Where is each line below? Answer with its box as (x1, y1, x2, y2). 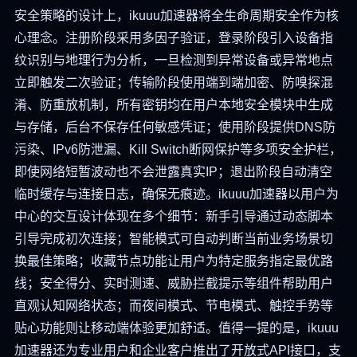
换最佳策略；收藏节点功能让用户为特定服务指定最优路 (14, 254, 333, 269)
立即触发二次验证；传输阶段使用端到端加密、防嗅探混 (14, 76, 333, 90)
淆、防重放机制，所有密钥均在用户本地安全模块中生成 (14, 98, 333, 112)
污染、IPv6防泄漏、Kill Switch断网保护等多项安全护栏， (14, 143, 342, 157)
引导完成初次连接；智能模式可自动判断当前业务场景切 (14, 232, 333, 246)
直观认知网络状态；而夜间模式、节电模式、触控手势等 (14, 299, 333, 313)
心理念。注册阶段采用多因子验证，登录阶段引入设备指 (14, 31, 333, 45)
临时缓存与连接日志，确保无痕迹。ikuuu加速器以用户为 (14, 187, 339, 202)
